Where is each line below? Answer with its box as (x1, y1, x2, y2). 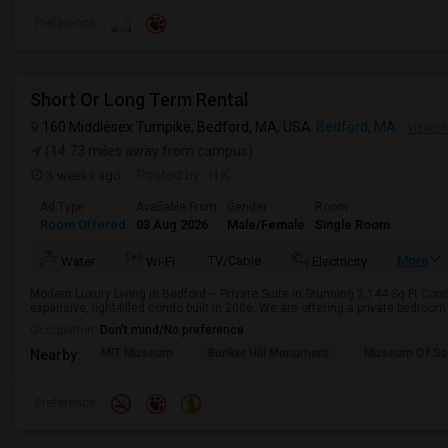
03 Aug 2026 (136, 217, 208, 232)
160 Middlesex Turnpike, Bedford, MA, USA (39, 119, 311, 135)
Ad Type (40, 200, 84, 214)
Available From (136, 200, 217, 214)
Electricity (312, 254, 367, 269)
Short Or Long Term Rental (30, 89, 248, 110)
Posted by (137, 167, 200, 183)
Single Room (315, 217, 390, 232)
